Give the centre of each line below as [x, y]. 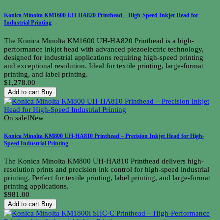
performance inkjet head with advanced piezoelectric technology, [104, 49]
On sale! [17, 118]
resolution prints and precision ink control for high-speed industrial [107, 170]
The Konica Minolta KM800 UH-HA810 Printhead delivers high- [104, 161]
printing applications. [36, 186]
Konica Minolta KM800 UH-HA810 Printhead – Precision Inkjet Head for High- [104, 136]
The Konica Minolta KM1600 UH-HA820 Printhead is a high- [99, 41]
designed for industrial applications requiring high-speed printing [104, 57]
